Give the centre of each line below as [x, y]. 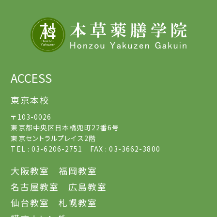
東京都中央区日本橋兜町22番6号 [65, 127]
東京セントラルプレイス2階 [53, 138]
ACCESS [31, 77]
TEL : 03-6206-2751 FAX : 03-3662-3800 [85, 148]
